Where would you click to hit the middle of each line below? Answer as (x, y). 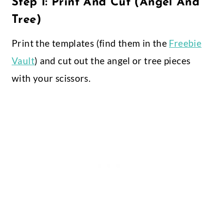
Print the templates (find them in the (91, 43)
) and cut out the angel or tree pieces (112, 61)
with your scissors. (51, 78)
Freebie (185, 43)
